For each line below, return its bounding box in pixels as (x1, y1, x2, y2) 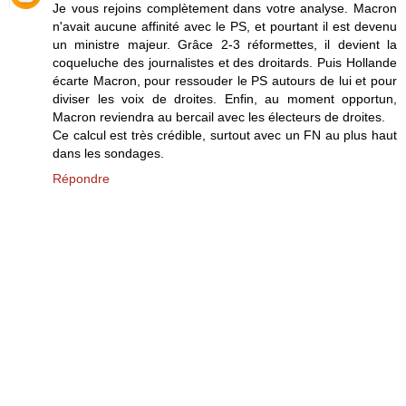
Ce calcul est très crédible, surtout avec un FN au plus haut (53, 127, 397, 142)
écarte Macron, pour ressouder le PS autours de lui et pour (53, 72, 397, 88)
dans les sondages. (53, 145, 164, 160)
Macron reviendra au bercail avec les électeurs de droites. (53, 109, 385, 124)
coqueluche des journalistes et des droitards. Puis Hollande (53, 54, 397, 70)
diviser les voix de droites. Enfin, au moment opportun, (53, 91, 397, 106)
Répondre (53, 170, 110, 186)
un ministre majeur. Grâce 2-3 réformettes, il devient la (53, 36, 397, 52)
